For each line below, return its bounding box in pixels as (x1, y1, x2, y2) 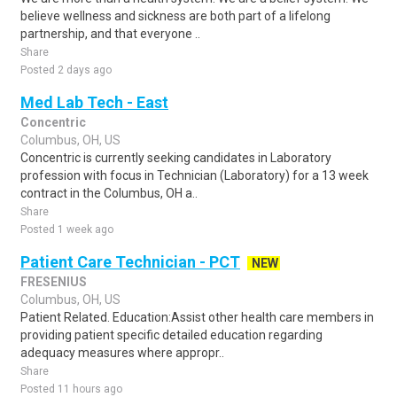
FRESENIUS (20, 275, 87, 289)
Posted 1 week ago (20, 223, 113, 236)
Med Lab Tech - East (20, 93, 168, 112)
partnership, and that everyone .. (20, 27, 200, 41)
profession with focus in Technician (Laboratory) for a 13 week (20, 168, 369, 183)
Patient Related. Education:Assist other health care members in (20, 310, 374, 324)
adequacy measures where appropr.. (20, 346, 224, 360)
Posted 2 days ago (20, 64, 112, 76)
